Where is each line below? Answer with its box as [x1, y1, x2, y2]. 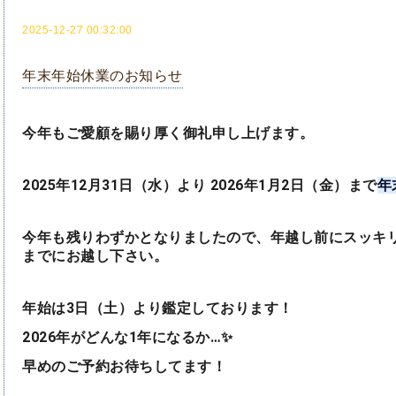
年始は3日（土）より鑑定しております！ [22, 299, 293, 316]
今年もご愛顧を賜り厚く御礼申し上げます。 [22, 124, 314, 141]
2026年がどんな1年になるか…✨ [22, 328, 233, 346]
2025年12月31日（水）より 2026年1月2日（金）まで [22, 176, 377, 194]
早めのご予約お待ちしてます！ [22, 357, 226, 375]
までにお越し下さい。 [22, 247, 168, 264]
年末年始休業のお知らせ [22, 68, 183, 84]
